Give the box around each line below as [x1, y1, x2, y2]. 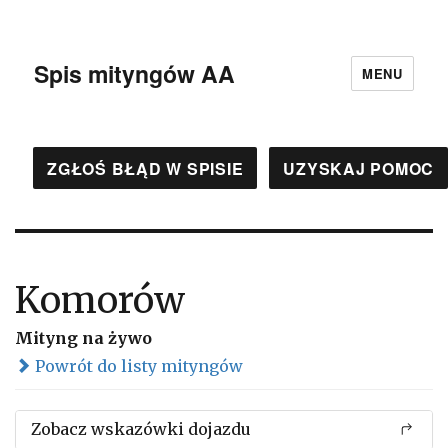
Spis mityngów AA [34, 56, 236, 90]
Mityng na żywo [15, 328, 152, 348]
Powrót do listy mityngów [31, 356, 243, 376]
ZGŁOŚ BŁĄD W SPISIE [47, 156, 244, 180]
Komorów [15, 278, 185, 323]
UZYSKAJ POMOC [283, 156, 434, 180]
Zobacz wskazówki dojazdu [31, 419, 251, 439]
